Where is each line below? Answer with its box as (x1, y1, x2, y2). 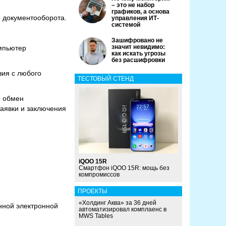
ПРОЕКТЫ (78, 188, 107, 195)
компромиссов (79, 171, 120, 179)
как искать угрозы (111, 50, 165, 57)
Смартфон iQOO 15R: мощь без (79, 164, 169, 172)
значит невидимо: (111, 43, 165, 50)
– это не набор (111, 2, 154, 9)
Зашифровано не (111, 37, 163, 44)
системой (111, 21, 140, 28)
